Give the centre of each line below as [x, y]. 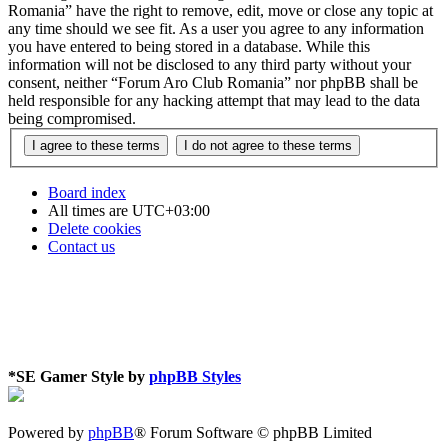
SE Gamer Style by [82, 376]
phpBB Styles [195, 376]
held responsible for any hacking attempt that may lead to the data [214, 100]
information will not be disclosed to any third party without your [209, 64]
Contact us [81, 247]
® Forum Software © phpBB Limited [253, 432]
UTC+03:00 [171, 211]
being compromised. [72, 118]
